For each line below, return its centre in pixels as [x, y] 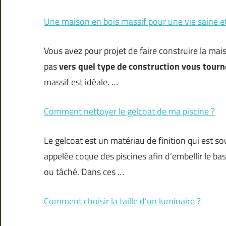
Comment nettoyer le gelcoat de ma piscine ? [129, 111]
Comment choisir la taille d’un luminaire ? [122, 201]
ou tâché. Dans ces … [84, 172]
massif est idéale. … [81, 82]
